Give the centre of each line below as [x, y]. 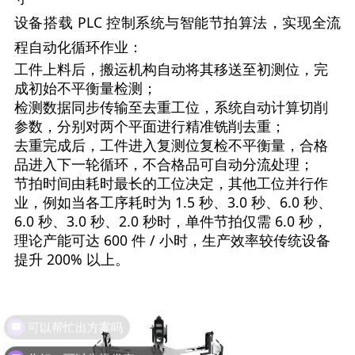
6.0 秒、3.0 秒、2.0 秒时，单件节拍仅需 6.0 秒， [170, 221]
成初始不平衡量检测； [85, 88]
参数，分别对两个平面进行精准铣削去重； [149, 126]
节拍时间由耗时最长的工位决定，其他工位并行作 [171, 183]
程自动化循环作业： [78, 47]
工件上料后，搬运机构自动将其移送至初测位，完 [171, 69]
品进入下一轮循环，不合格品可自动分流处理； [164, 164]
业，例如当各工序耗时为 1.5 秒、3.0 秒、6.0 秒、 [173, 202]
